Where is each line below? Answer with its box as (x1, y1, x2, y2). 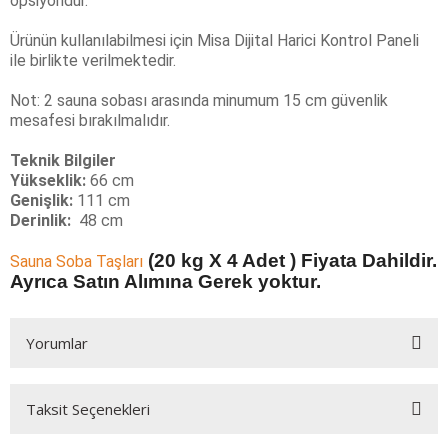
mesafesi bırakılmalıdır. (10, 111, 174, 130)
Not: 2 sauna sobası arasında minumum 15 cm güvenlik (10, 91, 388, 110)
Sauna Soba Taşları (10, 252, 143, 271)
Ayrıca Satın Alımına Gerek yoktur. (10, 271, 321, 292)
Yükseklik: (10, 171, 90, 190)
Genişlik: (10, 191, 77, 210)
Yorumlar (26, 333, 88, 353)
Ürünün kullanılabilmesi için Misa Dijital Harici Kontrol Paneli (10, 31, 419, 50)
